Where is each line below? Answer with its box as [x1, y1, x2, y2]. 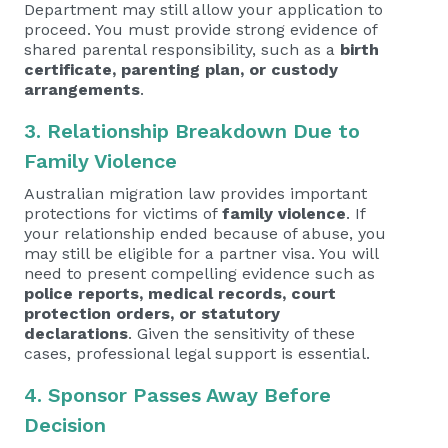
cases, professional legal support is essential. [24, 344, 370, 363]
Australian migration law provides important [24, 184, 367, 203]
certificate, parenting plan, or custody [24, 60, 338, 79]
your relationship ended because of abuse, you [24, 224, 386, 243]
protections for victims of [24, 204, 222, 223]
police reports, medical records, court [24, 284, 336, 303]
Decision [24, 413, 106, 437]
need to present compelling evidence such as [24, 264, 375, 283]
